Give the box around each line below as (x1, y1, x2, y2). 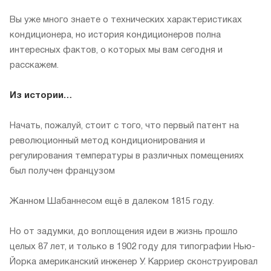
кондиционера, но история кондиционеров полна (10, 31, 221, 40)
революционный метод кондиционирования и (10, 137, 205, 146)
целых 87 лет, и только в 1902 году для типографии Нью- (10, 243, 255, 252)
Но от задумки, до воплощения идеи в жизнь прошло (10, 227, 238, 237)
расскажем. (10, 61, 59, 70)
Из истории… (10, 91, 72, 100)
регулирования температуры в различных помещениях (10, 152, 244, 161)
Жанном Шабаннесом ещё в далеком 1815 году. (10, 197, 214, 206)
